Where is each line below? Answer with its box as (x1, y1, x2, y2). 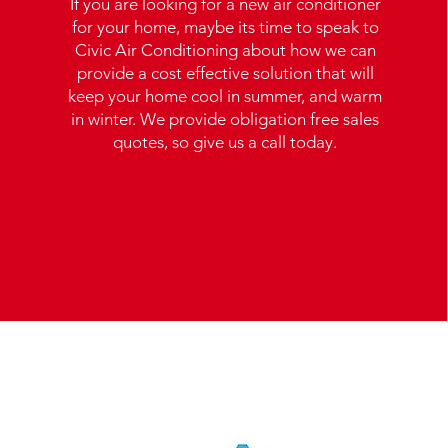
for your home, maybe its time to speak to (71, 17, 379, 37)
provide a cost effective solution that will (76, 63, 374, 83)
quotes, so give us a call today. (113, 132, 338, 152)
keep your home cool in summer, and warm (68, 86, 383, 106)
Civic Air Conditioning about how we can (74, 40, 376, 60)
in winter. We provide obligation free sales (71, 109, 380, 129)
